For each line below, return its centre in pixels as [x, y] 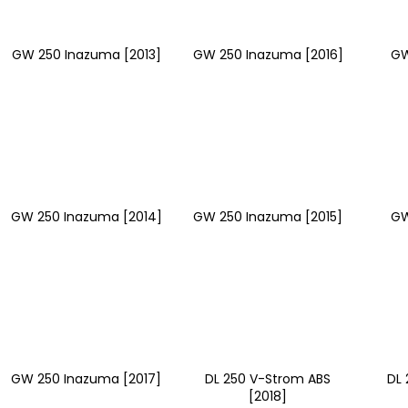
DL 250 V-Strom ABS [268, 378]
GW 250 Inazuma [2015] [268, 216]
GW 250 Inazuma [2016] [268, 54]
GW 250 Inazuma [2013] [86, 54]
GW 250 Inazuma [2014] [86, 216]
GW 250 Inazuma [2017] [87, 378]
